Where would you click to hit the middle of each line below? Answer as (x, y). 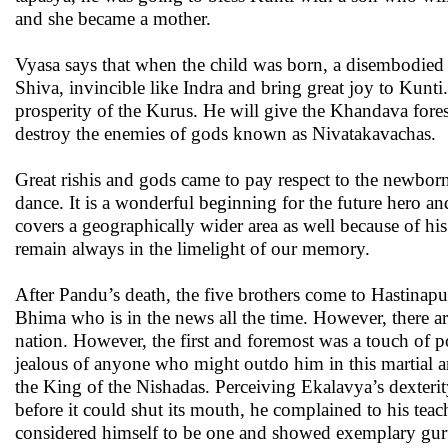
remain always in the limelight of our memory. (192, 248)
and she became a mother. (113, 18)
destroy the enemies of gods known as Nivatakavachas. (225, 133)
